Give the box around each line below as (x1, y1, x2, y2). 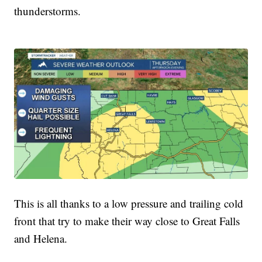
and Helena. (14, 231, 68, 246)
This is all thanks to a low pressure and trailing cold (14, 196, 244, 211)
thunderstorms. (14, 4, 81, 19)
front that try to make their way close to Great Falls (14, 213, 240, 229)
